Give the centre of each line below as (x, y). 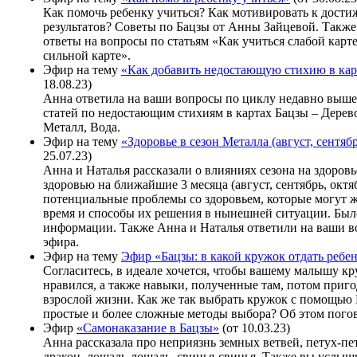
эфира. (61, 241)
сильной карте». (87, 55)
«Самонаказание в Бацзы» (148, 328)
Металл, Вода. (83, 127)
